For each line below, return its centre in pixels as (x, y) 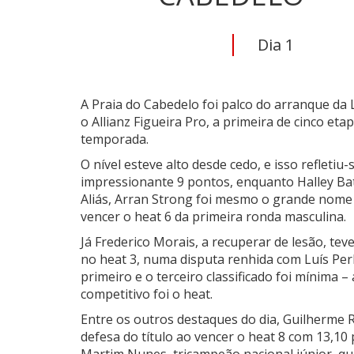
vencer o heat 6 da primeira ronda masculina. (213, 217)
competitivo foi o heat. (147, 294)
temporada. (115, 139)
